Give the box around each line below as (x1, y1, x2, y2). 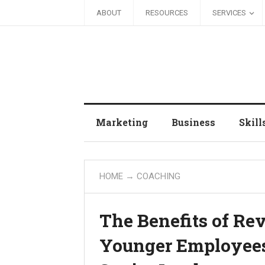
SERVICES (212, 8, 246, 17)
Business (172, 116, 215, 128)
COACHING (137, 171, 180, 182)
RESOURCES (146, 8, 188, 17)
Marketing (96, 116, 148, 128)
